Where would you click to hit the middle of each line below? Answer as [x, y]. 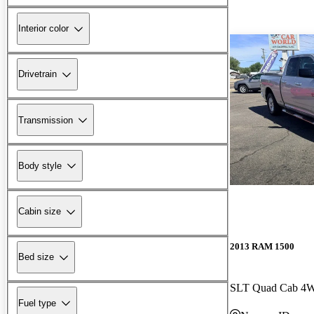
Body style [40, 165]
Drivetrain [37, 74]
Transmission [46, 120]
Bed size [36, 257]
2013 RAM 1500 [262, 246]
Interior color [43, 29]
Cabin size [40, 212]
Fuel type [37, 303]
